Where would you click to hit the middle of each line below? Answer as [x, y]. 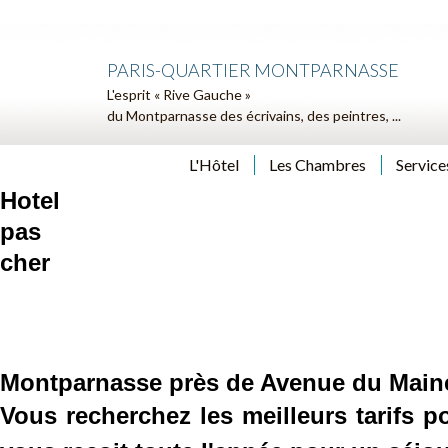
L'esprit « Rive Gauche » [179, 94]
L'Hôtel [214, 164]
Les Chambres [317, 164]
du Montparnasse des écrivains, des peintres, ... [254, 115]
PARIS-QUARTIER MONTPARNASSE [253, 70]
